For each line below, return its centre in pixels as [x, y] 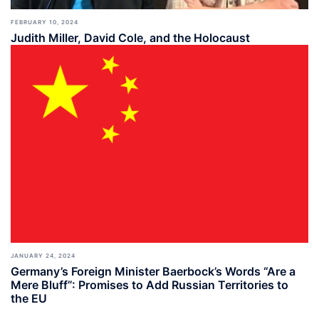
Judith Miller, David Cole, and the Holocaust [130, 37]
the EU [29, 299]
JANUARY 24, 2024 [43, 256]
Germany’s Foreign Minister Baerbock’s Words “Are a [153, 272]
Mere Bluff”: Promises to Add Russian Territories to [150, 285]
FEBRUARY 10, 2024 [45, 22]
